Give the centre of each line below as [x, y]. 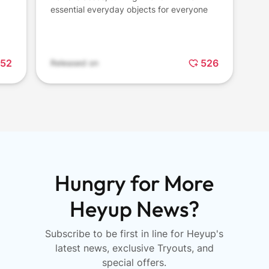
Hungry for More [134, 183]
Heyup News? [134, 209]
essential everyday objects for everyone [129, 10]
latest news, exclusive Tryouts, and [134, 248]
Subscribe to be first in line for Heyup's [134, 234]
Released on [74, 63]
